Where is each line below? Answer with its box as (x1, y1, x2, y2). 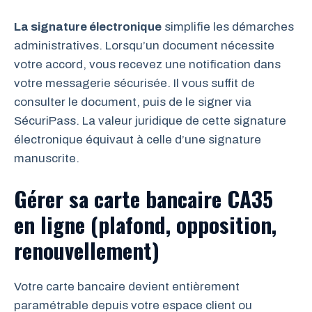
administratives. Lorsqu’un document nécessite (14, 39, 274, 52)
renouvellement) (14, 233, 159, 266)
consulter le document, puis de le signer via (14, 95, 251, 109)
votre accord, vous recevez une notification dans (14, 58, 281, 71)
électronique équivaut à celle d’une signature (14, 133, 261, 146)
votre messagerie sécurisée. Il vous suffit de (14, 77, 255, 90)
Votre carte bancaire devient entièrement (14, 279, 240, 293)
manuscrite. (14, 152, 79, 165)
